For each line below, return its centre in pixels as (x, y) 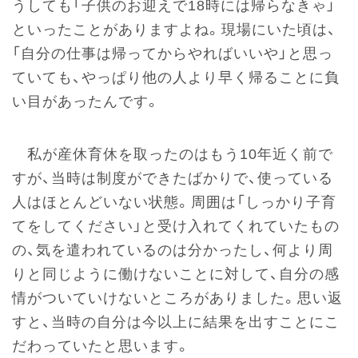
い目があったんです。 (86, 102)
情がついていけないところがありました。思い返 (177, 298)
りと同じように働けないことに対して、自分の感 (176, 274)
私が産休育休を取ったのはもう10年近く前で (173, 155)
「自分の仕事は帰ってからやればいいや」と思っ (173, 54)
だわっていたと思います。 (101, 346)
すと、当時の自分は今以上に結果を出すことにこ (176, 322)
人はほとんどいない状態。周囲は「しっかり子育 (174, 203)
